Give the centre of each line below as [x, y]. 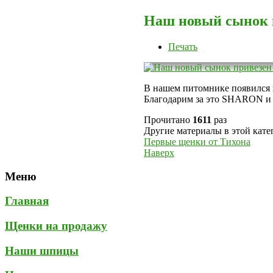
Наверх [159, 152]
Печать [183, 46]
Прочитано [168, 119]
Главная [27, 201]
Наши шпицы [42, 250]
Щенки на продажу [56, 225]
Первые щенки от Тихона [197, 141]
